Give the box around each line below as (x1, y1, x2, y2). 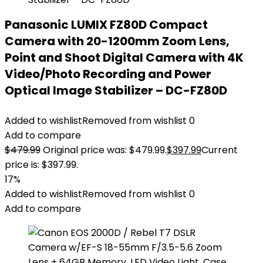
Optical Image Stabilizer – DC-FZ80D (5, 82, 227, 99)
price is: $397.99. (5, 158, 78, 171)
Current (201, 143, 238, 157)
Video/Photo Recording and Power (5, 66, 211, 82)
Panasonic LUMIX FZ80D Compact (5, 16, 208, 33)
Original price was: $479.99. (43, 143, 167, 157)
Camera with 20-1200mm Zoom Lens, (5, 33, 230, 49)
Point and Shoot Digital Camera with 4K (5, 49, 244, 66)
